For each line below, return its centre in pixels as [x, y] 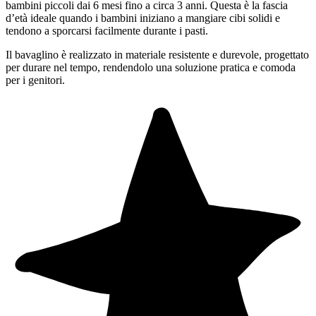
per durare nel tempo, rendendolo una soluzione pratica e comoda [151, 67]
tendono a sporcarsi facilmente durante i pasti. [107, 30]
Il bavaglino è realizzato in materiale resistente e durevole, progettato [157, 54]
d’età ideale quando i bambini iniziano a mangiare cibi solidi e [143, 18]
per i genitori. [35, 80]
